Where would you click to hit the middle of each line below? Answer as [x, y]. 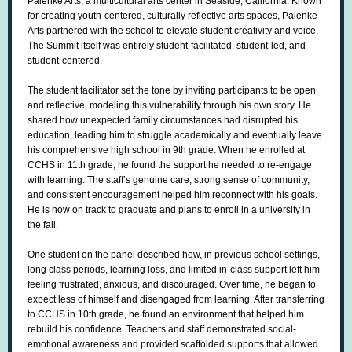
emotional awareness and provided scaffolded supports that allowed [173, 344]
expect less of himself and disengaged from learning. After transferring [176, 299]
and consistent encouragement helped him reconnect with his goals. [172, 195]
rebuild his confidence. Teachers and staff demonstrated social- [162, 329]
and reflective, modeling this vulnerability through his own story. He [169, 105]
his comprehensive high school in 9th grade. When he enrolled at [166, 150]
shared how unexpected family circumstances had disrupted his [163, 120]
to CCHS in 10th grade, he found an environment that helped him [166, 314]
